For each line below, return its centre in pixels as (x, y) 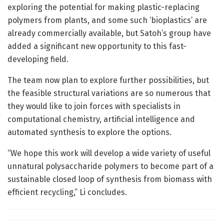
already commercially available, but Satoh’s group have (109, 33)
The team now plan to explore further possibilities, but (108, 80)
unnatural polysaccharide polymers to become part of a (110, 166)
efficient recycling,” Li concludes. (67, 192)
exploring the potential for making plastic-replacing (103, 7)
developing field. (38, 59)
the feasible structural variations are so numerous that (109, 93)
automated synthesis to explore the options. (89, 132)
